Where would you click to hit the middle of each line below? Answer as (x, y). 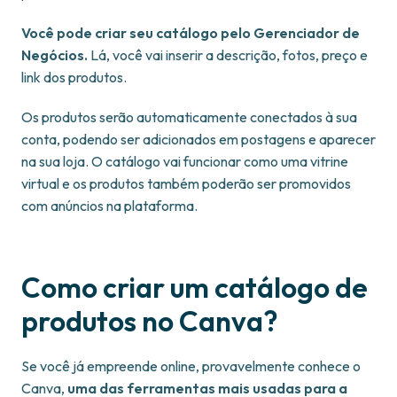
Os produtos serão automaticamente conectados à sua (189, 117)
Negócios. (54, 55)
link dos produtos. (74, 78)
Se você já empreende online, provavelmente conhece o (191, 366)
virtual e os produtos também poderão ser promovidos (186, 184)
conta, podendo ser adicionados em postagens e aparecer (198, 140)
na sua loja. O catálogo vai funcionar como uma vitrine (185, 162)
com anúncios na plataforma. (109, 206)
